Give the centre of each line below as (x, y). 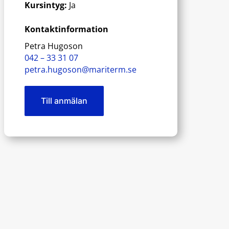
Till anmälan (64, 100)
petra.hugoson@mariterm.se (81, 69)
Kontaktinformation (67, 29)
